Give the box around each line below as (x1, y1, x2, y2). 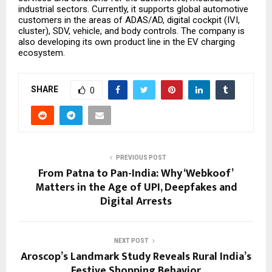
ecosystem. (18, 47, 65, 59)
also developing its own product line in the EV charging (18, 36, 235, 48)
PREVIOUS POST (115, 154, 166, 161)
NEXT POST (114, 237, 149, 245)
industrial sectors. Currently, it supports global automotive (18, 4, 248, 15)
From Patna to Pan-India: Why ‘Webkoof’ (38, 165, 234, 183)
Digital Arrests (100, 192, 172, 211)
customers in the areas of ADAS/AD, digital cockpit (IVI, (18, 15, 240, 26)
